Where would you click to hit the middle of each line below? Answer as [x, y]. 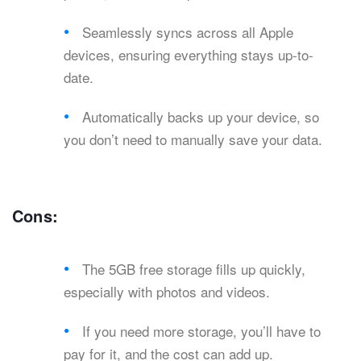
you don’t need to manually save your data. [193, 139]
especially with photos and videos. [167, 292]
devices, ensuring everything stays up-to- [189, 55]
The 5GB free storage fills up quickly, [194, 269]
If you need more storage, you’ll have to [202, 331]
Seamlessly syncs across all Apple [188, 32]
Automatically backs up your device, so [201, 117]
